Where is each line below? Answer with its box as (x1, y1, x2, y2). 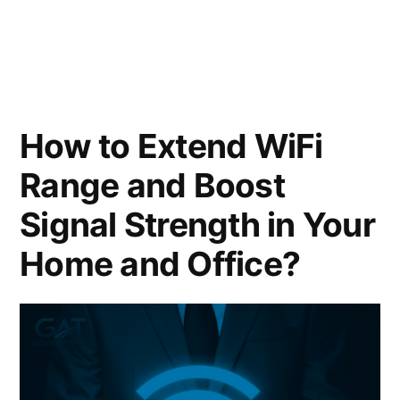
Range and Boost (20, 165, 285, 206)
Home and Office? (20, 244, 301, 285)
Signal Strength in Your (20, 204, 375, 246)
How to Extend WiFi (20, 126, 323, 167)
